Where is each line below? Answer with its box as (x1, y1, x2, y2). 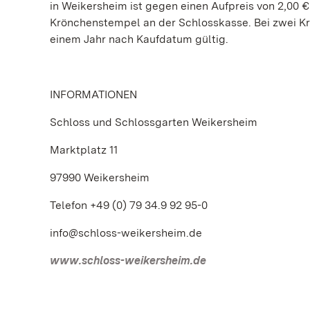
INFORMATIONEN (50, 88, 137, 101)
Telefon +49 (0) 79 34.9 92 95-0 (50, 199, 208, 212)
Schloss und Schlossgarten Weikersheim (50, 116, 257, 129)
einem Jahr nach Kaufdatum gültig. (50, 33, 228, 46)
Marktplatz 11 (50, 143, 118, 156)
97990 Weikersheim (50, 171, 149, 184)
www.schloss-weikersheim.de (50, 254, 206, 267)
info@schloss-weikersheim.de (50, 226, 202, 239)
